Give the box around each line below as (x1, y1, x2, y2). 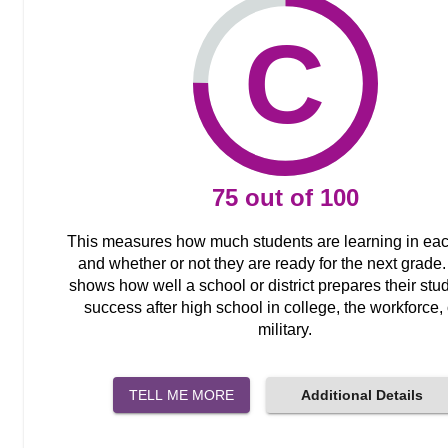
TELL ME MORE (128, 386, 234, 403)
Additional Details (300, 386, 423, 403)
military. (258, 320, 313, 338)
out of (244, 183, 313, 211)
